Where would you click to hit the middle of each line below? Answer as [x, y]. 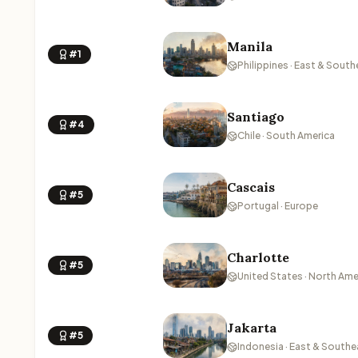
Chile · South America [286, 135]
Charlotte [258, 257]
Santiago [256, 117]
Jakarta [252, 328]
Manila [250, 46]
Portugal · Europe [278, 206]
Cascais [251, 187]
